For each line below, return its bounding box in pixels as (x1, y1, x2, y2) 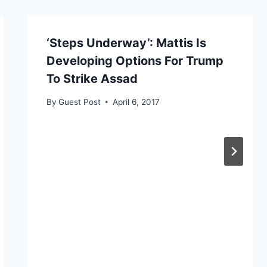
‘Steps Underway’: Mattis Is (46, 35, 206, 50)
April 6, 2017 (112, 97, 160, 107)
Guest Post (58, 97, 101, 107)
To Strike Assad (46, 71, 138, 86)
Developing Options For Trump (46, 53, 223, 68)
